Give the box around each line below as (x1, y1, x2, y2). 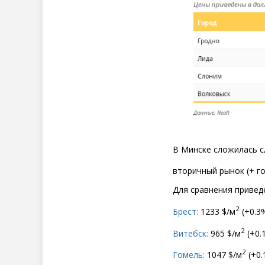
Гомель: (173, 249, 205, 261)
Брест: (173, 205, 198, 217)
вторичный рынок (173, 165, 244, 177)
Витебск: (173, 227, 208, 239)
